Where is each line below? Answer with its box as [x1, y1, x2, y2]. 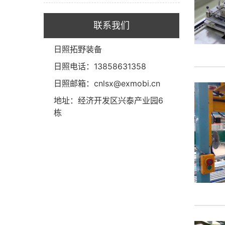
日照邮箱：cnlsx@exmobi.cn [54, 78, 160, 88]
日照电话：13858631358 [54, 61, 146, 71]
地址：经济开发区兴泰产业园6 [54, 95, 163, 105]
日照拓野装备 [54, 44, 102, 54]
